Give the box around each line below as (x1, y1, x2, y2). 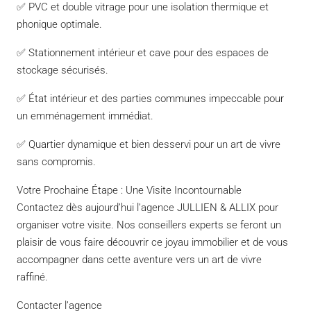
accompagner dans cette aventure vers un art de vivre (17, 253, 262, 266)
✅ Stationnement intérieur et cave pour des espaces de (17, 46, 269, 59)
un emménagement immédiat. (17, 109, 153, 122)
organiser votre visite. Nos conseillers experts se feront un (17, 218, 281, 231)
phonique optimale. (17, 17, 102, 31)
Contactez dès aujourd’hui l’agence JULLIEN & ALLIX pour (17, 201, 278, 214)
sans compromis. (17, 155, 96, 168)
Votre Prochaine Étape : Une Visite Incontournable (17, 183, 242, 196)
